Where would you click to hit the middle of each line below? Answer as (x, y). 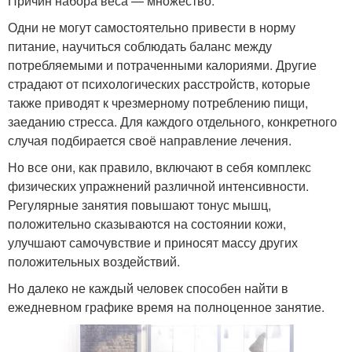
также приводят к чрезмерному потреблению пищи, (158, 103)
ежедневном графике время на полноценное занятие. (166, 307)
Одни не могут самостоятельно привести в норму (152, 27)
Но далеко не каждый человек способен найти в (148, 288)
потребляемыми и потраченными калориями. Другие (162, 65)
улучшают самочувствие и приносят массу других (153, 243)
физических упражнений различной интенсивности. (158, 186)
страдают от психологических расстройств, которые (159, 84)
